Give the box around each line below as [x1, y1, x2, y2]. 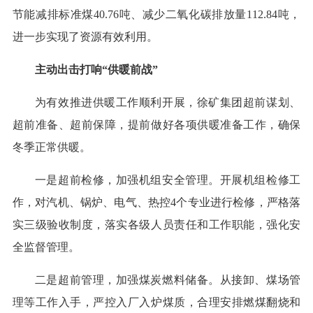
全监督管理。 [12, 241, 80, 254]
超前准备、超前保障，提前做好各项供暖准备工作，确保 [12, 119, 301, 131]
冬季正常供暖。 [12, 141, 91, 154]
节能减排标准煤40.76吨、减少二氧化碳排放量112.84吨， [12, 8, 301, 21]
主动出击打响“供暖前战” [34, 64, 158, 76]
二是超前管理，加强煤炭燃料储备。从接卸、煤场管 [34, 274, 301, 286]
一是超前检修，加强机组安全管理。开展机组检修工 [34, 174, 301, 187]
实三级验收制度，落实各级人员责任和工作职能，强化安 [12, 219, 301, 231]
